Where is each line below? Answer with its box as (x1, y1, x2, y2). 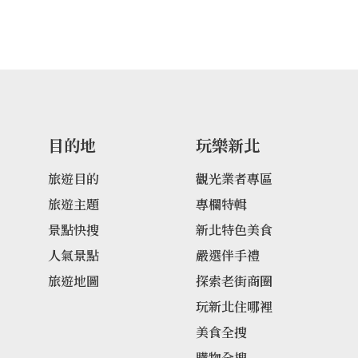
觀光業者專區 (196, 169, 273, 188)
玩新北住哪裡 (196, 297, 273, 316)
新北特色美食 (196, 221, 273, 239)
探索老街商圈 (196, 272, 273, 290)
